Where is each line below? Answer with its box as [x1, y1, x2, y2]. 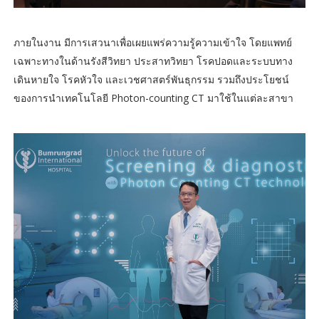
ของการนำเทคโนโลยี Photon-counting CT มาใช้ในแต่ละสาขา [13, 90, 293, 105]
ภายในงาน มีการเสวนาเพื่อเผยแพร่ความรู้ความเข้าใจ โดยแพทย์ [13, 35, 292, 49]
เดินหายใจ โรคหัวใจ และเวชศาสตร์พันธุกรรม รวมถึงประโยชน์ [13, 72, 289, 86]
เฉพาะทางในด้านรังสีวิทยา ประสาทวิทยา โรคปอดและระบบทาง [13, 53, 293, 68]
